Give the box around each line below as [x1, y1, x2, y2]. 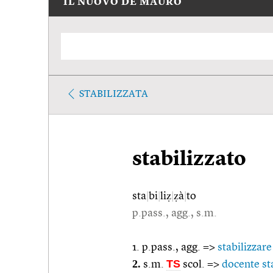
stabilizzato [132, 149, 246, 170]
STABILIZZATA [79, 89, 148, 99]
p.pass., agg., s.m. [132, 207, 217, 219]
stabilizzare [218, 241, 272, 253]
